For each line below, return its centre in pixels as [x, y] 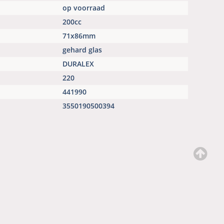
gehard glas [83, 50]
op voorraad [84, 8]
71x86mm [80, 36]
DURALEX [79, 64]
